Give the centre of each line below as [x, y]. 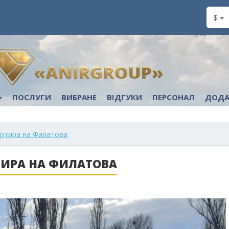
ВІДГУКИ [124, 97]
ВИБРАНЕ [79, 97]
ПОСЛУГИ [32, 97]
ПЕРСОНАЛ [174, 97]
